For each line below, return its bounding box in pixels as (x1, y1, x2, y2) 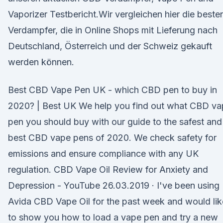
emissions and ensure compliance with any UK (8, 148, 199, 159)
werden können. (8, 57, 74, 67)
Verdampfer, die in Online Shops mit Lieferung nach (8, 25, 218, 35)
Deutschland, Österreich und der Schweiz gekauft (8, 41, 212, 51)
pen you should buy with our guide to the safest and (8, 116, 222, 127)
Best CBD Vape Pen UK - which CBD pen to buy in (8, 85, 217, 95)
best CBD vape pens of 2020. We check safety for (8, 132, 217, 143)
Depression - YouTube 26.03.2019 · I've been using (8, 180, 220, 191)
